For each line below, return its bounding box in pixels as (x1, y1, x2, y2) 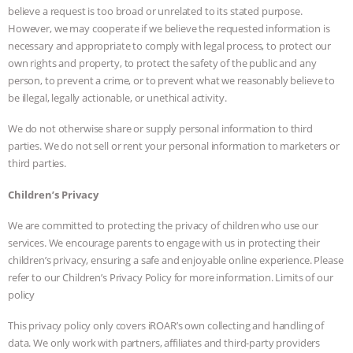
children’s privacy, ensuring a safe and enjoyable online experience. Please (8, 252, 344, 267)
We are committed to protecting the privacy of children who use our (8, 217, 318, 232)
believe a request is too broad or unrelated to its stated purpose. (8, 4, 303, 19)
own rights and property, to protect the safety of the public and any (8, 56, 317, 71)
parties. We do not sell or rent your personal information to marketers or (8, 139, 340, 154)
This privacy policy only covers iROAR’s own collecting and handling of (8, 318, 325, 333)
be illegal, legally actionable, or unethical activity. (8, 91, 227, 106)
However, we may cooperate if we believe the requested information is (8, 21, 330, 36)
